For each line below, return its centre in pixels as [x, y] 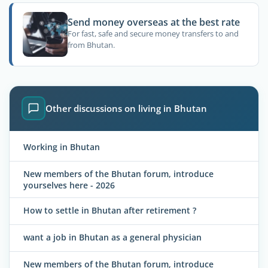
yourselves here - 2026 [69, 185]
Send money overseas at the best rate [153, 22]
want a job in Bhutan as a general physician [112, 237]
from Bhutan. [91, 45]
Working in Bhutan [62, 147]
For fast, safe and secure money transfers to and [153, 34]
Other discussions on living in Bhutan [126, 109]
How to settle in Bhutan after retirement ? [110, 211]
